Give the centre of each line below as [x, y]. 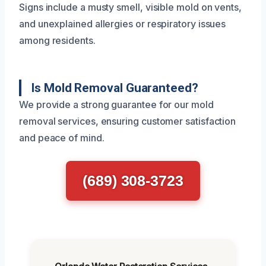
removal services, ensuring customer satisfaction [128, 121]
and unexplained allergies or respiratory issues [123, 23]
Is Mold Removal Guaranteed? [115, 88]
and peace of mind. [62, 137]
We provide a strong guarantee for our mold [116, 104]
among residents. [57, 40]
